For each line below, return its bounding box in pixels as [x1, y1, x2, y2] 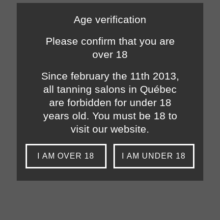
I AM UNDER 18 [121, 151, 186, 160]
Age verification [74, 13, 146, 25]
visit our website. [71, 123, 149, 135]
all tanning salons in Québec [43, 83, 177, 95]
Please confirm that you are [45, 35, 175, 47]
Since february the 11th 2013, [41, 70, 179, 82]
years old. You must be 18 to [43, 110, 177, 121]
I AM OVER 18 [37, 151, 95, 160]
